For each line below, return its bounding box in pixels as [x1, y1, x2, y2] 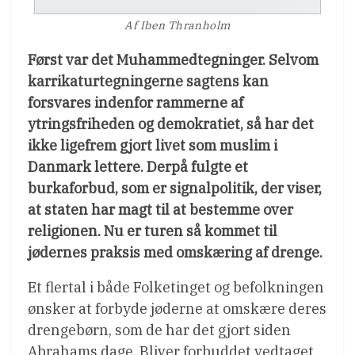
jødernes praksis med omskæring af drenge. [28, 243, 323, 262]
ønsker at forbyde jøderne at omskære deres [28, 300, 326, 319]
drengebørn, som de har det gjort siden [28, 321, 291, 340]
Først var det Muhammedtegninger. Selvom [28, 51, 319, 70]
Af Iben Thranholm [124, 18, 231, 33]
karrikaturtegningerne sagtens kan [28, 72, 269, 91]
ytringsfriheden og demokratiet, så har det [28, 115, 314, 134]
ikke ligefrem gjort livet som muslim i [28, 136, 277, 155]
